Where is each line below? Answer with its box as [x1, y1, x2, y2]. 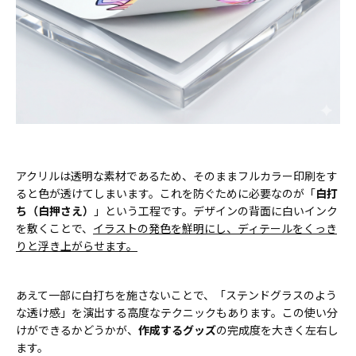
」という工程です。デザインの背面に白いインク [94, 203, 338, 219]
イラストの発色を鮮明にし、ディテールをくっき [93, 220, 337, 237]
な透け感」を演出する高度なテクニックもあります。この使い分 [16, 304, 338, 321]
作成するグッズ [138, 322, 216, 339]
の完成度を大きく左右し [216, 322, 339, 339]
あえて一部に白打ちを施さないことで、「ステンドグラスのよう [16, 287, 337, 304]
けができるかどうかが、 [16, 322, 138, 339]
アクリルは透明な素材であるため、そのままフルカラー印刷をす [16, 168, 338, 184]
